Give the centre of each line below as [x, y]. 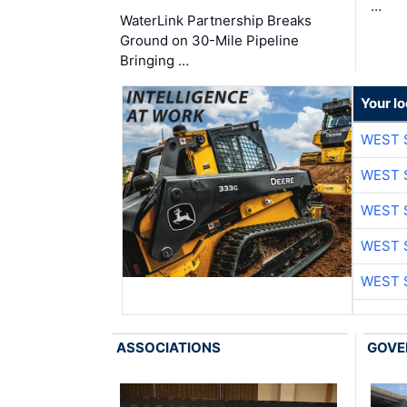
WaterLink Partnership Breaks [216, 20]
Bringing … [154, 60]
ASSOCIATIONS [169, 347]
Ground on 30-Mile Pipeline [209, 40]
